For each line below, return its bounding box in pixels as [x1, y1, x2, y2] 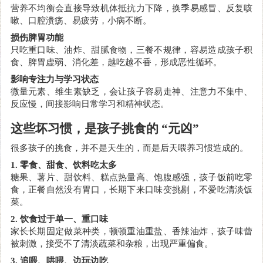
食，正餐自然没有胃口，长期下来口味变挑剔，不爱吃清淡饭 [10, 184, 253, 194]
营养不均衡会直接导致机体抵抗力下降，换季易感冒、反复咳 [10, 3, 253, 13]
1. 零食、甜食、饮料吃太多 [10, 160, 117, 170]
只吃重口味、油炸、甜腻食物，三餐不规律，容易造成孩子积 [10, 45, 253, 55]
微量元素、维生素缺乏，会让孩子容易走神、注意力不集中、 [10, 86, 253, 96]
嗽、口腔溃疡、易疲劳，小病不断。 [10, 15, 151, 25]
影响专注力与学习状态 [10, 74, 99, 84]
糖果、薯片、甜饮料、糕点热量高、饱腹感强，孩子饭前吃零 [10, 172, 253, 182]
